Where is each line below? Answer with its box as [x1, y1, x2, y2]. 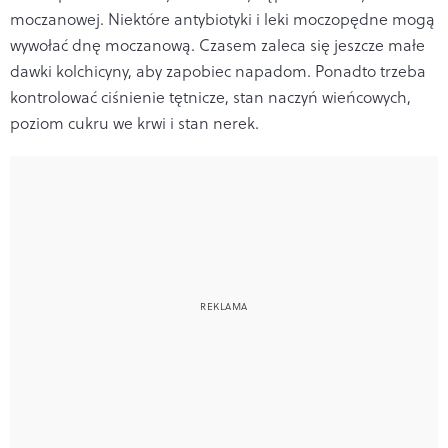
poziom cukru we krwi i [10, 111, 178, 134]
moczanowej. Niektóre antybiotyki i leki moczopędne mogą [10, 7, 435, 30]
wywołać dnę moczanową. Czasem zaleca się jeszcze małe [10, 33, 425, 56]
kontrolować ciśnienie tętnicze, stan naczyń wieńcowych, [10, 85, 411, 108]
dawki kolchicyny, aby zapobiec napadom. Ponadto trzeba [10, 59, 426, 82]
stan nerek [178, 111, 255, 134]
